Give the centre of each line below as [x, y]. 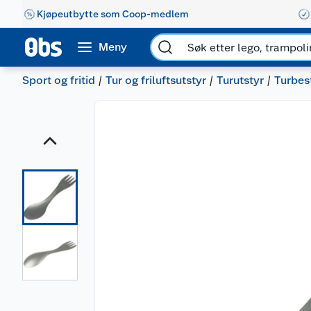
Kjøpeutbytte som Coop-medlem [113, 14]
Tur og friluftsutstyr [156, 80]
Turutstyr [240, 80]
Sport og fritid [59, 80]
